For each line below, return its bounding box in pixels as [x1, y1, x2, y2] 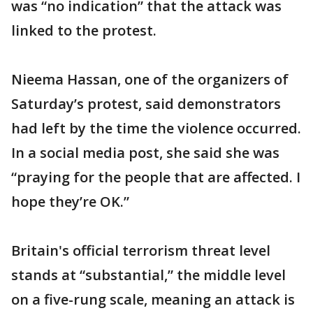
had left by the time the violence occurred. [11, 119, 301, 138]
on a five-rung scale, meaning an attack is [11, 290, 295, 309]
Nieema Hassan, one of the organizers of [11, 70, 289, 89]
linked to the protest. [11, 21, 156, 40]
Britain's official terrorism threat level [11, 241, 270, 260]
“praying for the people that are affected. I [11, 168, 300, 187]
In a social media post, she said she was [11, 143, 279, 162]
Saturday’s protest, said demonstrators [11, 94, 281, 113]
